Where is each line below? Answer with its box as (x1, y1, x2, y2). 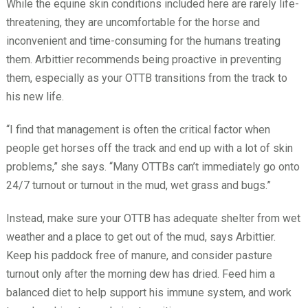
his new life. (5, 89, 64, 103)
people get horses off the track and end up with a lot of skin (5, 141, 293, 155)
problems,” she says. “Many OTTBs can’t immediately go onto (5, 159, 300, 173)
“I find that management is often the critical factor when (5, 122, 270, 136)
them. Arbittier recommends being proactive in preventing (5, 52, 281, 66)
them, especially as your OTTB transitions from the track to (5, 71, 287, 85)
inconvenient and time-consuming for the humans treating (5, 34, 280, 47)
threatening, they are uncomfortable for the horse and (5, 15, 260, 29)
